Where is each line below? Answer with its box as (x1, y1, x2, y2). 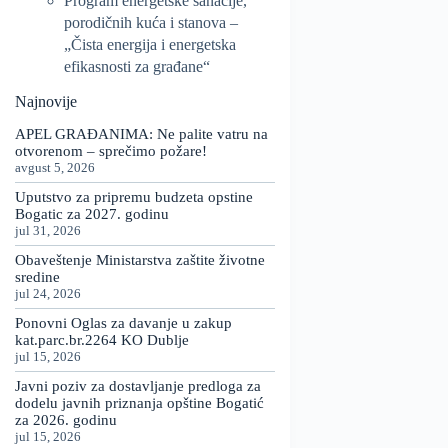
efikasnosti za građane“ (64, 57, 210, 75)
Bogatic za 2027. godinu (15, 205, 169, 222)
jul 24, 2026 (15, 285, 81, 301)
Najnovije (15, 92, 77, 110)
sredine (15, 268, 60, 285)
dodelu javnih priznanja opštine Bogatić (15, 394, 264, 411)
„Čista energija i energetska (64, 35, 236, 53)
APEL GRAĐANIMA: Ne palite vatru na (15, 125, 268, 142)
